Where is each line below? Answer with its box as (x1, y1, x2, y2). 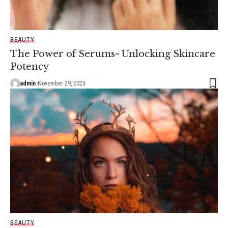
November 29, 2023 (37, 80, 85, 88)
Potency (10, 61, 49, 73)
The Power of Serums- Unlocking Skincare (10, 48, 215, 60)
